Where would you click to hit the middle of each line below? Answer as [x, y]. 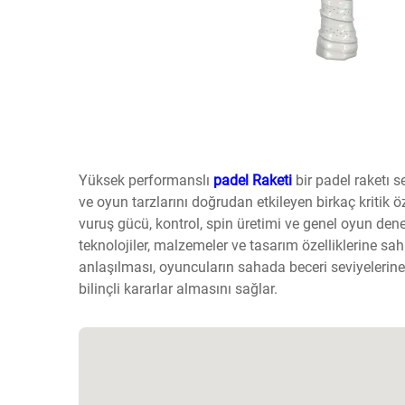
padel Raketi [254, 180]
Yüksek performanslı [146, 180]
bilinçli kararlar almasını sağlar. [178, 289]
